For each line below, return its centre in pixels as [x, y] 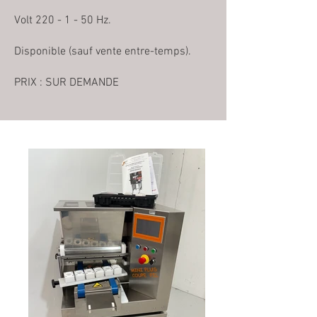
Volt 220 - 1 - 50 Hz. [63, 21]
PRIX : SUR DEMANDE [67, 83]
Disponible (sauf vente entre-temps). [103, 52]
